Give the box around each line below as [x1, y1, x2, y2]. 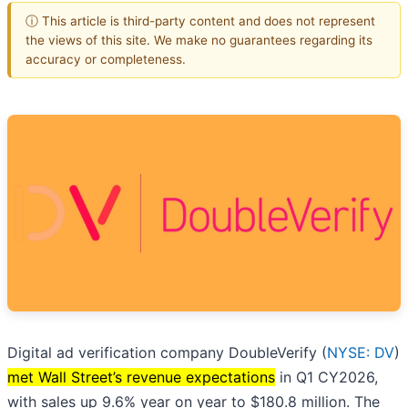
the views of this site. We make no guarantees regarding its [25, 32, 372, 47]
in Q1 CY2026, [275, 368, 378, 387]
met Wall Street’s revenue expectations [7, 368, 275, 387]
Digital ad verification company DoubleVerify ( [7, 343, 327, 362]
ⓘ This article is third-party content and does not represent [25, 13, 375, 28]
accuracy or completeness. [25, 51, 186, 66]
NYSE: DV [327, 343, 394, 362]
